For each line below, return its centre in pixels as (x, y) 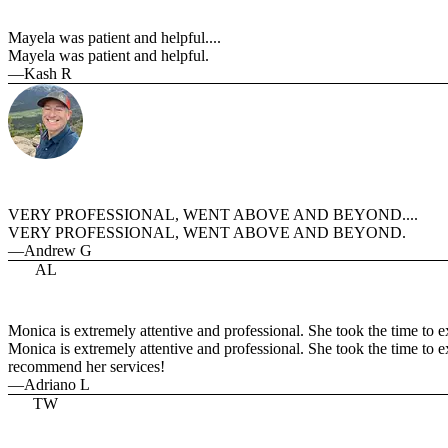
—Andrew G (50, 251)
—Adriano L (49, 385)
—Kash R (40, 74)
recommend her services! (86, 367)
